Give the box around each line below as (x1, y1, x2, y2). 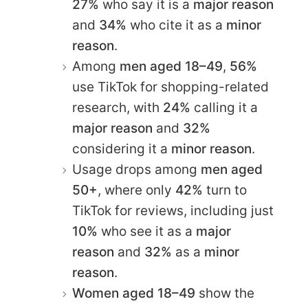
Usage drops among (72, 161, 201, 177)
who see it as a (98, 223, 196, 239)
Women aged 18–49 (72, 285, 195, 301)
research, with (72, 99, 163, 115)
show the (195, 285, 254, 301)
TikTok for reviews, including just (72, 202, 274, 219)
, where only (98, 181, 175, 198)
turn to (203, 181, 247, 198)
